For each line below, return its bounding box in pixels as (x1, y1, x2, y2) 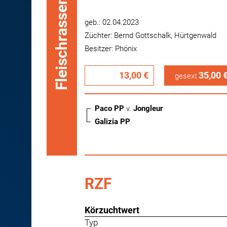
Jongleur (133, 104, 163, 113)
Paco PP (95, 104, 126, 113)
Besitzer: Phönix (85, 44, 137, 53)
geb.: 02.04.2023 (85, 18, 139, 27)
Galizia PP (95, 117, 132, 126)
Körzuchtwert (85, 205, 139, 215)
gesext (174, 71, 197, 81)
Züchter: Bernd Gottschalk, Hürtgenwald (85, 31, 216, 40)
